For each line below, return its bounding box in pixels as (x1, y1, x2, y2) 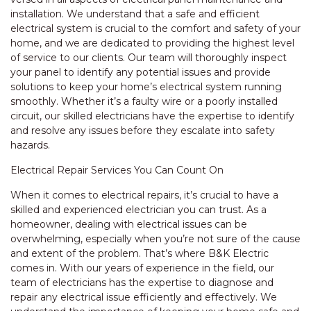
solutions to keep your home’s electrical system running (10, 81, 282, 93)
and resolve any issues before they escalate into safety (10, 124, 275, 137)
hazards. (10, 139, 50, 151)
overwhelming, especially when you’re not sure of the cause (10, 233, 301, 245)
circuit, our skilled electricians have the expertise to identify (10, 110, 294, 122)
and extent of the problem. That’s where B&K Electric (10, 247, 269, 260)
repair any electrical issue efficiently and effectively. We (10, 291, 277, 303)
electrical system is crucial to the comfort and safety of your (10, 22, 301, 35)
